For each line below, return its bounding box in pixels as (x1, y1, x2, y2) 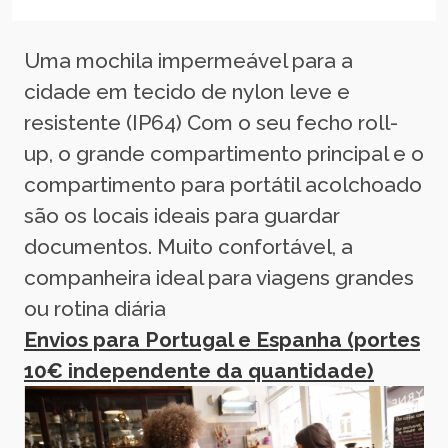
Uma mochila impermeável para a (24, 47, 353, 73)
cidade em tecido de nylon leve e (24, 78, 350, 104)
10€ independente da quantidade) (24, 357, 374, 383)
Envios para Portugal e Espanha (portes (24, 326, 420, 352)
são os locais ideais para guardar (24, 202, 340, 228)
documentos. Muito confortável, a (24, 233, 353, 259)
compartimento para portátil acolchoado (24, 171, 422, 197)
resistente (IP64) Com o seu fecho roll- (24, 109, 398, 135)
